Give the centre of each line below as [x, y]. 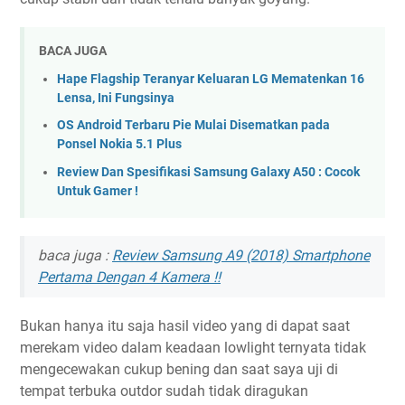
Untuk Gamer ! [98, 191]
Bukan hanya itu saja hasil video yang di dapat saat [185, 326]
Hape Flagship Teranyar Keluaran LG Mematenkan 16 [211, 79]
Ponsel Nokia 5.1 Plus [119, 145]
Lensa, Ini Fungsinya [116, 98]
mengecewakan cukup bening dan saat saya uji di [179, 370]
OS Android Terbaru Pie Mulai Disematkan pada [193, 126]
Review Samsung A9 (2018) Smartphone [241, 256]
